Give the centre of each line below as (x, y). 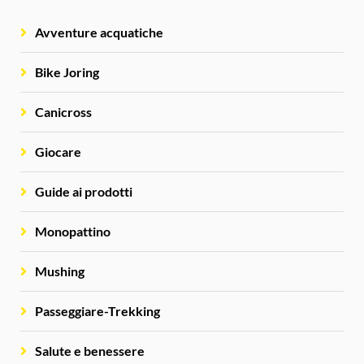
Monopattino (73, 232)
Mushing (60, 271)
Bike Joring (67, 72)
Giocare (58, 152)
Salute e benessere (90, 351)
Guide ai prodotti (84, 192)
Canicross (63, 112)
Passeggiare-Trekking (97, 311)
